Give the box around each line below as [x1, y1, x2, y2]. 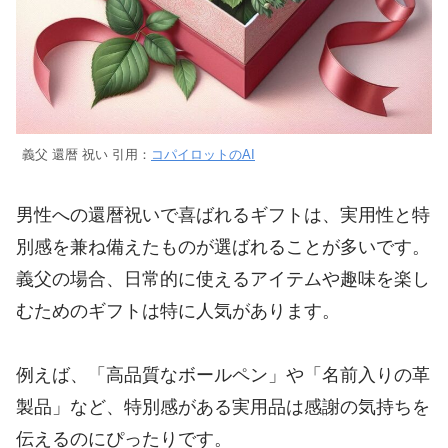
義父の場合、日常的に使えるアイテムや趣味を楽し [16, 268, 430, 289]
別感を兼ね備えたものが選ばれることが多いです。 [16, 236, 430, 257]
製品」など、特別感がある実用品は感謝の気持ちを [16, 396, 430, 417]
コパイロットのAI [151, 148, 255, 163]
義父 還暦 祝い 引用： [22, 148, 151, 163]
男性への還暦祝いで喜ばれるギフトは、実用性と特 [16, 204, 430, 225]
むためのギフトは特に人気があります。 [16, 300, 340, 321]
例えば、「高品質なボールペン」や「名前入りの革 [16, 364, 430, 385]
